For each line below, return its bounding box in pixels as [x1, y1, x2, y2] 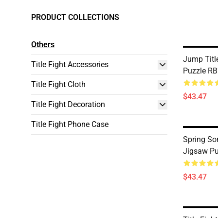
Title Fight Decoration [31, 100, 105, 109]
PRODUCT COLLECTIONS [31, 13, 119, 22]
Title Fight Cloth [31, 80, 86, 89]
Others [31, 40, 54, 49]
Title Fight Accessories [31, 60, 109, 69]
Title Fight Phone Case [31, 120, 109, 129]
